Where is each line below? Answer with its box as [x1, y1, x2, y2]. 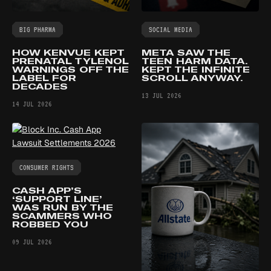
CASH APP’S [12, 184, 82, 196]
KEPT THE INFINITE [142, 64, 250, 75]
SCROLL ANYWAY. [142, 72, 243, 83]
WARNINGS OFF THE [12, 64, 129, 75]
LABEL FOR [12, 72, 76, 83]
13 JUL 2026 [142, 91, 181, 100]
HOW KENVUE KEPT [12, 47, 124, 58]
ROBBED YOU [12, 218, 88, 230]
